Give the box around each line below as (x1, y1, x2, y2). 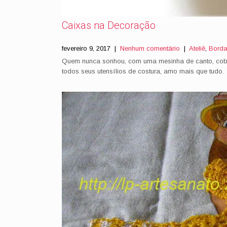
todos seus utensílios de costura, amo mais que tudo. (62, 67, 224, 75)
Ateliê (189, 45, 205, 52)
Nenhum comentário (120, 45, 180, 52)
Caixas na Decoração (62, 19, 156, 31)
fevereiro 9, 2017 (62, 45, 110, 52)
